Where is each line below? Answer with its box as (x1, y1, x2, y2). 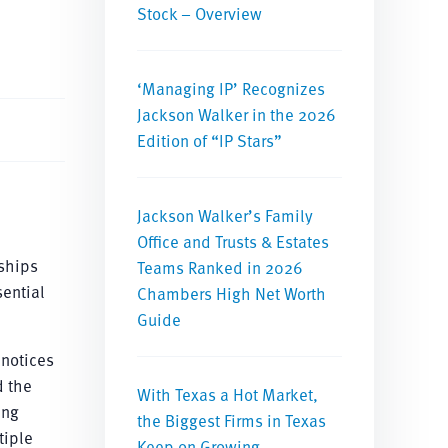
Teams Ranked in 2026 (137, 255, 304, 279)
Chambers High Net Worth (137, 281, 327, 305)
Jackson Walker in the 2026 (137, 102, 337, 126)
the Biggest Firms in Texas (137, 408, 327, 432)
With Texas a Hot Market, (137, 382, 319, 406)
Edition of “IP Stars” (137, 128, 283, 152)
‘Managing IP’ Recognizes (137, 76, 326, 100)
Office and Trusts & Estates (137, 229, 330, 253)
